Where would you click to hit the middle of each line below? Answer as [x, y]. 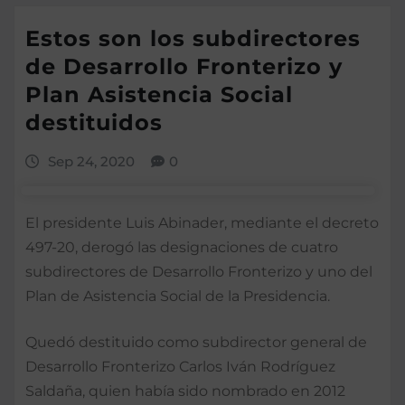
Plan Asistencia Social [159, 95]
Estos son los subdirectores [193, 39]
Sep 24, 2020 [91, 162]
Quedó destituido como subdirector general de [196, 342]
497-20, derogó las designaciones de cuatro [182, 247]
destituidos [94, 123]
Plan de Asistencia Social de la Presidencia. [178, 296]
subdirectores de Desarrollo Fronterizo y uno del [199, 271]
